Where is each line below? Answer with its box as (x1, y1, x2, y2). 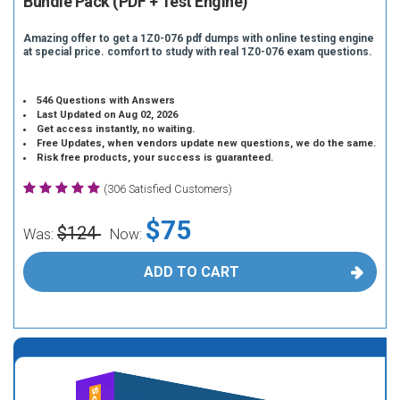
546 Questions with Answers (37, 95, 176, 106)
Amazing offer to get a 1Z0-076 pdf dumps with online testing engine (23, 32, 374, 45)
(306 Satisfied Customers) (104, 182, 232, 196)
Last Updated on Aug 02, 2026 (37, 109, 179, 121)
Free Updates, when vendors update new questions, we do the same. (37, 137, 377, 149)
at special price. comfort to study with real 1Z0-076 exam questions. (23, 46, 372, 58)
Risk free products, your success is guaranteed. (37, 152, 274, 163)
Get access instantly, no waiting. (37, 123, 196, 135)
